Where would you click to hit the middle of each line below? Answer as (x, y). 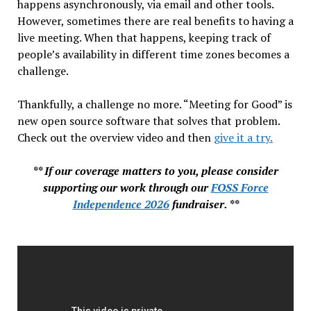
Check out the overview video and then (115, 137)
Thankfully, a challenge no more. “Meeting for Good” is (154, 104)
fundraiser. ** (204, 204)
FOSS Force (239, 187)
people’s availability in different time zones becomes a (153, 54)
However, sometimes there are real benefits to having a (155, 20)
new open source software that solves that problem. (148, 120)
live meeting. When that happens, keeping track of (144, 37)
